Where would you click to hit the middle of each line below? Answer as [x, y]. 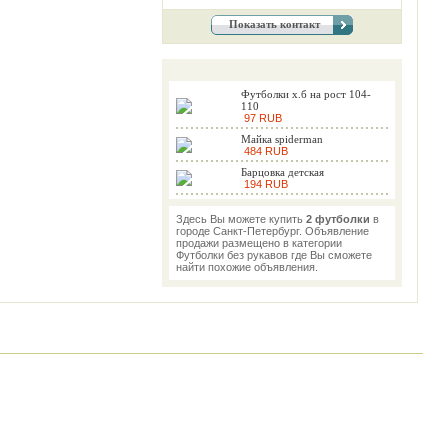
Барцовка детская [282, 172]
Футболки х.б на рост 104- [306, 94]
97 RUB [261, 118]
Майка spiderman [282, 139]
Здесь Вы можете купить [241, 219]
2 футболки [338, 219]
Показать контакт [274, 24]
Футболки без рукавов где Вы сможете [274, 255]
